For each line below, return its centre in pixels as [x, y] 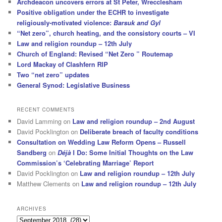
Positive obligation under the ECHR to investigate [93, 12]
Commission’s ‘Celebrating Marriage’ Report [85, 163]
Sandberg [32, 153]
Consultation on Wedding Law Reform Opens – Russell [102, 142]
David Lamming [39, 121]
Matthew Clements [44, 184]
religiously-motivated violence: [65, 23]
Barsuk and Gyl [137, 23]
